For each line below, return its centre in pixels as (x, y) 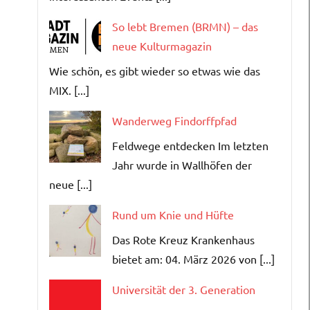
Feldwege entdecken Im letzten (190, 145)
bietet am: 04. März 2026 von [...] (193, 258)
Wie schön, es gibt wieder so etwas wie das (155, 70)
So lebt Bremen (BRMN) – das (185, 26)
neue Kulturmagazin (162, 45)
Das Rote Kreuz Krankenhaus (183, 239)
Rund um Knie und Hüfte (173, 214)
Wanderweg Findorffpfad (174, 120)
